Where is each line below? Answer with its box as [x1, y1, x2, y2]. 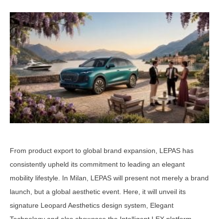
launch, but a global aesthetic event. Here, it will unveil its [10, 188, 186, 196]
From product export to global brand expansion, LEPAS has [10, 147, 194, 155]
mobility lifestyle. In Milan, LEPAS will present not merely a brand [10, 174, 209, 182]
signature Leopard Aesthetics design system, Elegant [10, 201, 174, 210]
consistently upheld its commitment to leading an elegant [10, 160, 185, 169]
